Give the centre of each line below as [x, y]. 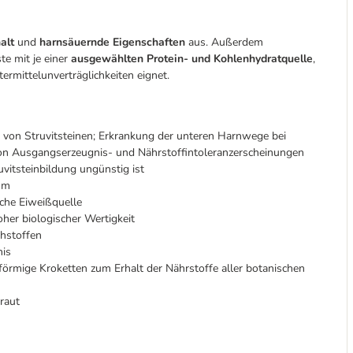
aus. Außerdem [226, 42]
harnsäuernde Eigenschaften [112, 42]
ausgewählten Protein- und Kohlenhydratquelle [192, 59]
